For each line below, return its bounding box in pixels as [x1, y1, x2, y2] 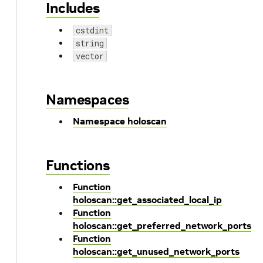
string [76, 38, 104, 49]
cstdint [76, 25, 109, 36]
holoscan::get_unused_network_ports [73, 245, 240, 257]
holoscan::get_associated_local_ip [73, 194, 222, 205]
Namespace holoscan [73, 115, 167, 127]
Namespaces [46, 90, 129, 109]
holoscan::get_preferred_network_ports [73, 220, 251, 231]
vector [76, 50, 104, 62]
